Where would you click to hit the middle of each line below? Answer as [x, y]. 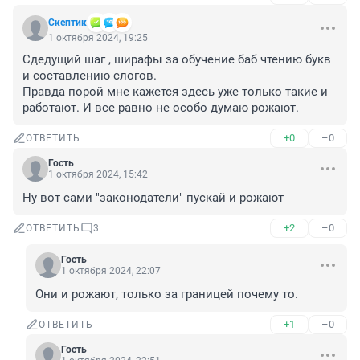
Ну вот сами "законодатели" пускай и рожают [153, 198]
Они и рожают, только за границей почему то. [167, 295]
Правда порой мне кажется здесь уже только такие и [175, 92]
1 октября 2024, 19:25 [98, 38]
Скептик [67, 23]
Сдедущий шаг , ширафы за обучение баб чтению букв [177, 60]
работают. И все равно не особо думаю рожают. [161, 108]
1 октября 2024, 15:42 [98, 175]
